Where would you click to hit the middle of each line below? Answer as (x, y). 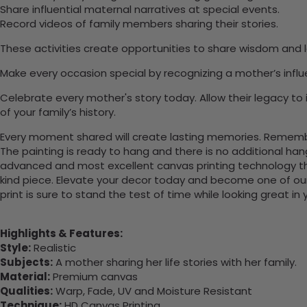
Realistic (53, 247)
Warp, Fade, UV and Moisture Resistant (152, 291)
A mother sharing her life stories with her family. (175, 262)
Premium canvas (94, 276)
